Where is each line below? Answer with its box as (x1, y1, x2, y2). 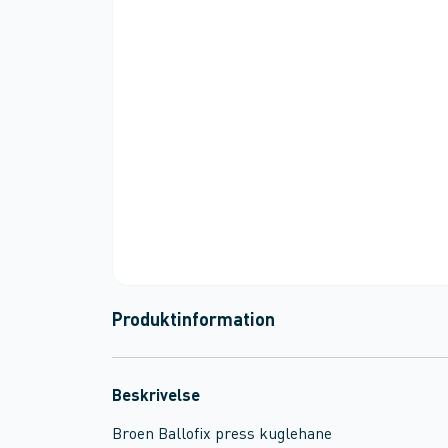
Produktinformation (112, 312, 275, 330)
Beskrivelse (112, 389, 200, 405)
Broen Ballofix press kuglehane (112, 427, 332, 443)
